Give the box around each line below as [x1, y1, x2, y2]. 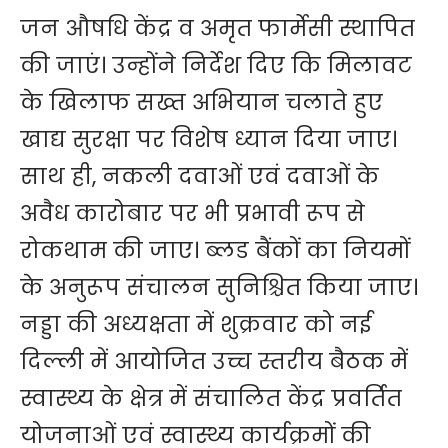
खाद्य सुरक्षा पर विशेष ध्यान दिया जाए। [20, 123, 397, 155]
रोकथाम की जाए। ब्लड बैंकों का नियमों [20, 234, 410, 266]
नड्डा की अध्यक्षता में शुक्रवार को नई [20, 308, 372, 340]
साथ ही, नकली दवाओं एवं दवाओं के [20, 160, 379, 192]
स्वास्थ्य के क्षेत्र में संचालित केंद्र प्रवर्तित [20, 382, 402, 414]
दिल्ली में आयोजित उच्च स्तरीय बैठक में [20, 345, 408, 377]
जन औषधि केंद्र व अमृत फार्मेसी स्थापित [20, 12, 415, 44]
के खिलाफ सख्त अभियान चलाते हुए [20, 86, 383, 118]
